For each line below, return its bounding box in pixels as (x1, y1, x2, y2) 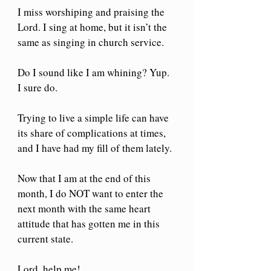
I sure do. (18, 80, 57, 94)
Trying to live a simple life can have (18, 110, 171, 125)
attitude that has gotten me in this (18, 216, 162, 230)
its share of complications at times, (18, 125, 168, 140)
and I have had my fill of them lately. (18, 140, 172, 155)
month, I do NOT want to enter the (18, 186, 166, 200)
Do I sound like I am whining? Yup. (18, 65, 172, 79)
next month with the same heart (18, 201, 153, 215)
